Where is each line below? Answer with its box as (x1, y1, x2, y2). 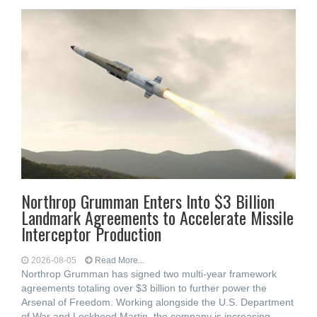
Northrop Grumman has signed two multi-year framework (21, 268, 277, 279)
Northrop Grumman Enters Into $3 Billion (21, 188, 275, 214)
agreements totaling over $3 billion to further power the (21, 282, 267, 294)
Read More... (95, 255, 144, 265)
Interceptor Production (21, 221, 161, 246)
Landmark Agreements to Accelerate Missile (21, 204, 294, 230)
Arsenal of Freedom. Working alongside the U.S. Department (21, 296, 294, 308)
